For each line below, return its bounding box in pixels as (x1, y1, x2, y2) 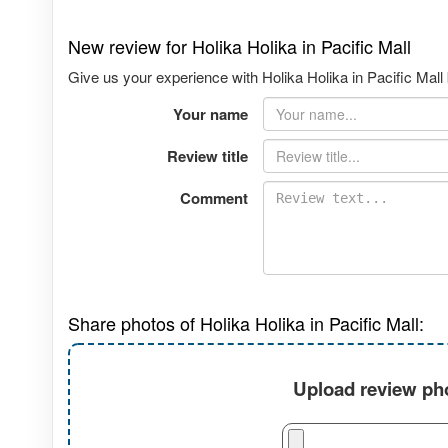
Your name (172, 103, 248, 126)
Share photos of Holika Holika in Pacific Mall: (68, 310, 424, 337)
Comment (179, 187, 248, 210)
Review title (166, 145, 248, 168)
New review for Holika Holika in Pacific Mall (68, 33, 411, 60)
